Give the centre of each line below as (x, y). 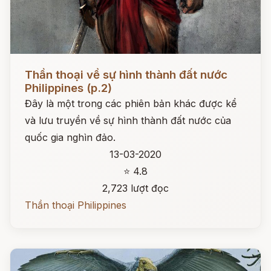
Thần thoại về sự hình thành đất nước (126, 75)
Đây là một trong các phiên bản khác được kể (131, 103)
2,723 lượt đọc (135, 188)
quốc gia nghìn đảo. (70, 137)
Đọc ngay (32, 65)
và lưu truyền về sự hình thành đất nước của (128, 120)
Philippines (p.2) (68, 88)
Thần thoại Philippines (76, 205)
